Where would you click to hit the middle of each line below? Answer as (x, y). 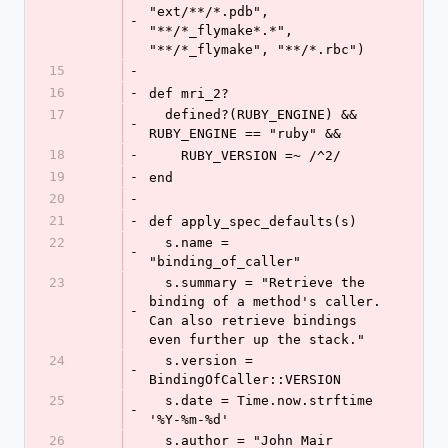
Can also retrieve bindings (253, 320)
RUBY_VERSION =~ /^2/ (261, 155)
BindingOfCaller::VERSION (245, 379)
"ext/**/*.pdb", (209, 11)
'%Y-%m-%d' (189, 419)
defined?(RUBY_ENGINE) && (157, 114)
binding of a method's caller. (265, 301)
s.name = (157, 242)
